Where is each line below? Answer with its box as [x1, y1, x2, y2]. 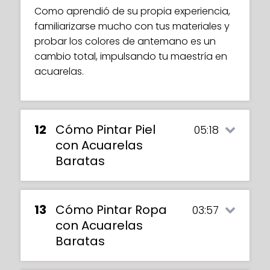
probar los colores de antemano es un [34, 34, 216, 49]
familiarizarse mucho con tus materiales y [34, 19, 230, 34]
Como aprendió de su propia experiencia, [34, 4, 230, 19]
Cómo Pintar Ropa [55, 201, 167, 219]
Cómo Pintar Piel [55, 121, 155, 139]
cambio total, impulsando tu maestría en [34, 49, 227, 64]
